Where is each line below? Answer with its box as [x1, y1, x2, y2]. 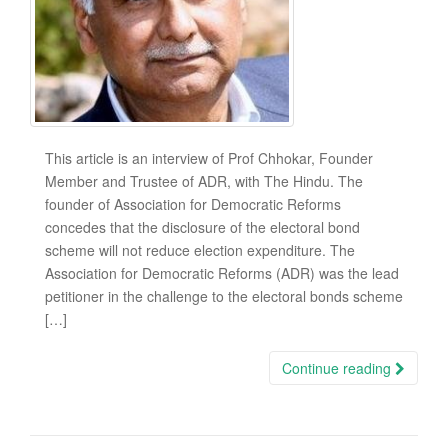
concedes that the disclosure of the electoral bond [45, 217, 360, 238]
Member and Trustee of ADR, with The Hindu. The [45, 171, 363, 192]
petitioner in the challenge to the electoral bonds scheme [45, 286, 403, 307]
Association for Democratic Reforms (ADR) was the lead [45, 263, 399, 284]
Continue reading [282, 358, 395, 379]
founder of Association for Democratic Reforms [45, 194, 341, 215]
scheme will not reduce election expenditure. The [45, 240, 355, 261]
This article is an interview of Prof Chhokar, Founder [45, 148, 373, 169]
